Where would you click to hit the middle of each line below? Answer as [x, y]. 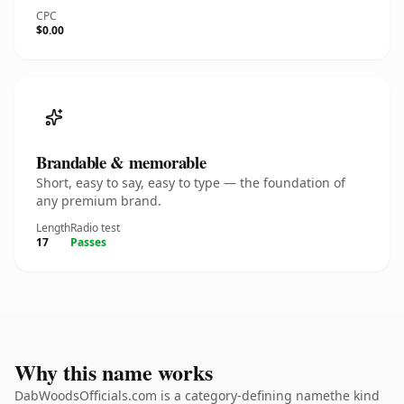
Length [53, 228]
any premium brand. [99, 201]
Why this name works [114, 372]
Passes [88, 242]
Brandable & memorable [121, 162]
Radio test [95, 228]
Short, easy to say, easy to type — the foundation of [191, 183]
